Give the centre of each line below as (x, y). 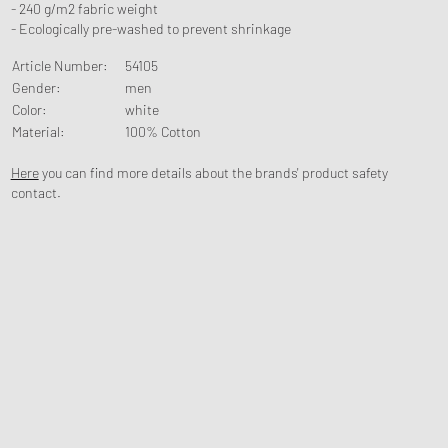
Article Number (57, 65)
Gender (33, 87)
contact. (35, 192)
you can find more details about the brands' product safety (213, 172)
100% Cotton (162, 131)
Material (35, 131)
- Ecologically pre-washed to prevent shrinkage (150, 28)
